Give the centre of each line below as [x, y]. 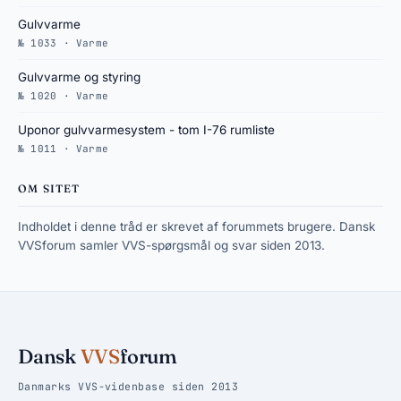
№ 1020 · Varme [64, 96]
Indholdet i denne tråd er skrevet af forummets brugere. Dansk [196, 226]
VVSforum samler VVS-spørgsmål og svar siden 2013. [171, 245]
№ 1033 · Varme [64, 43]
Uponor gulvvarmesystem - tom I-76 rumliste [146, 130]
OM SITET [49, 188]
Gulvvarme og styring [79, 77]
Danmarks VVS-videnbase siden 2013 [128, 386]
